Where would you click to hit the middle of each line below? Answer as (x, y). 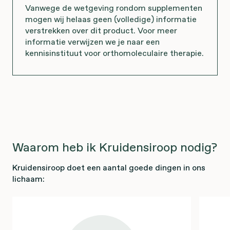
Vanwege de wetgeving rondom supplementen (114, 8)
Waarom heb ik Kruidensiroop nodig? (115, 147)
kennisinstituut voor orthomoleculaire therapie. (114, 53)
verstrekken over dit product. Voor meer (101, 31)
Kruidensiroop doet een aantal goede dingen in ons (109, 168)
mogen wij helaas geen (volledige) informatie (111, 19)
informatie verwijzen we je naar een (92, 42)
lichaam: (28, 179)
